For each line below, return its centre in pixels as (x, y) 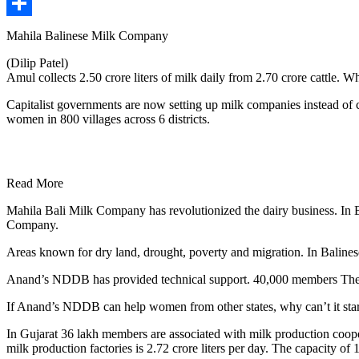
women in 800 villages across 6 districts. (108, 119)
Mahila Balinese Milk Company (87, 36)
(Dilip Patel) (37, 63)
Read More (35, 184)
